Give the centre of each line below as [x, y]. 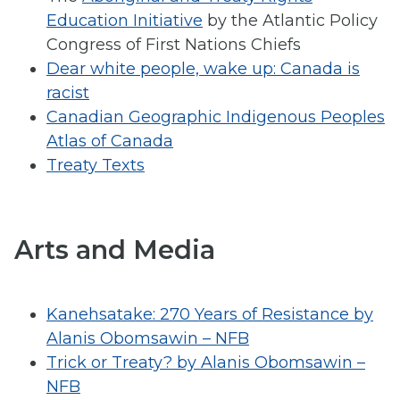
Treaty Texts [96, 166]
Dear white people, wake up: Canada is [203, 69]
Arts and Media [115, 249]
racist [68, 93]
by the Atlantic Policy [290, 21]
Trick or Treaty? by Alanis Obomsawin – [206, 363]
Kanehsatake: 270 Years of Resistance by [210, 315]
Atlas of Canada [110, 142]
